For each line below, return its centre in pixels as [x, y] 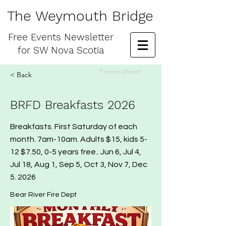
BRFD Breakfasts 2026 [73, 105]
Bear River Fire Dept [43, 195]
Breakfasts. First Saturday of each [74, 127]
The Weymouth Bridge [80, 16]
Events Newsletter [72, 37]
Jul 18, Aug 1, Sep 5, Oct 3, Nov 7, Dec [79, 164]
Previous [112, 71]
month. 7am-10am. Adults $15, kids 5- [79, 139]
